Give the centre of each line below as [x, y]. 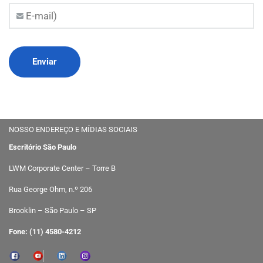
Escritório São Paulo [43, 147]
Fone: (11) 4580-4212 [45, 231]
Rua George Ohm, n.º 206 [50, 189]
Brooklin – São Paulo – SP [53, 210]
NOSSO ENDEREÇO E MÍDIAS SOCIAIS [73, 129]
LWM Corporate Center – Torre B [62, 168]
